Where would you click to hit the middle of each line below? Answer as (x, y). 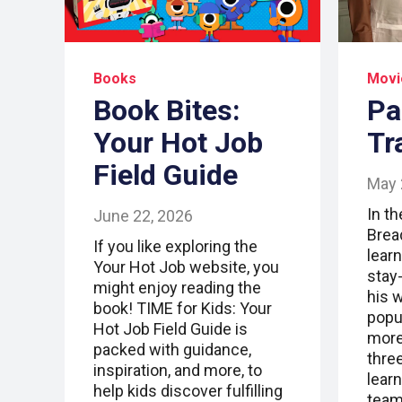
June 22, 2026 (143, 216)
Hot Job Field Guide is (170, 329)
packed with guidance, (172, 350)
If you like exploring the (175, 247)
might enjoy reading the (177, 288)
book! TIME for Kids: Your (183, 309)
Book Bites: (167, 111)
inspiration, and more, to (178, 371)
